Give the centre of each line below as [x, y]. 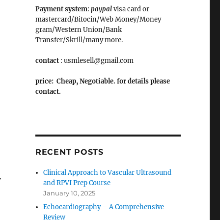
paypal [101, 9]
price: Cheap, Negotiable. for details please [102, 81]
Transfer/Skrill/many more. [79, 40]
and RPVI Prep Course [77, 183]
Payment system [61, 9]
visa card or [130, 9]
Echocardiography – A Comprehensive [104, 207]
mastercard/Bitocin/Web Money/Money [98, 19]
